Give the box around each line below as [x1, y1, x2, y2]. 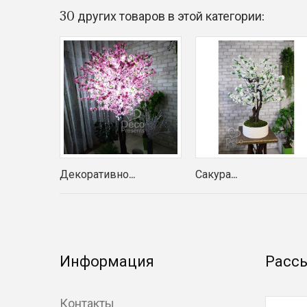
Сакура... [195, 167, 237, 182]
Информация [60, 250, 154, 271]
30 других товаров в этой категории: [60, 8, 265, 24]
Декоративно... [60, 167, 135, 182]
